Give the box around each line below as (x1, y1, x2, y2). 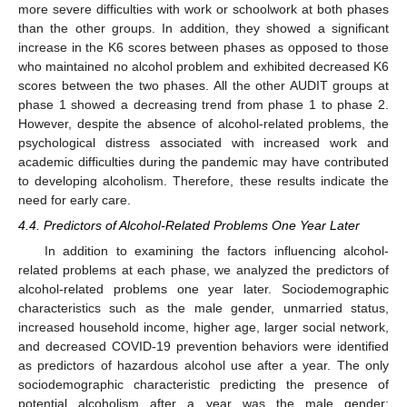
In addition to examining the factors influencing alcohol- (44, 243, 389, 259)
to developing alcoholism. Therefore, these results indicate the (18, 174, 389, 189)
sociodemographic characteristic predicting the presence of (18, 377, 389, 392)
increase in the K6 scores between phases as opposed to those (18, 40, 389, 55)
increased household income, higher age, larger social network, (18, 320, 389, 335)
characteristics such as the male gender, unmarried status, (18, 301, 389, 316)
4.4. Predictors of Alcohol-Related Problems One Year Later (18, 218, 360, 233)
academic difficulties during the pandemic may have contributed (18, 154, 389, 170)
